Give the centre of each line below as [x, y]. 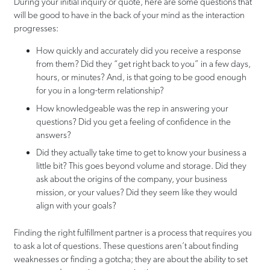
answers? [54, 135]
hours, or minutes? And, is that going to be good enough [141, 77]
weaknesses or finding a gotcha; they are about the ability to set [130, 259]
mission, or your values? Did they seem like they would [137, 193]
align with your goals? [76, 206]
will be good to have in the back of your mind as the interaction [129, 15]
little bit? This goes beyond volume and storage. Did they [141, 166]
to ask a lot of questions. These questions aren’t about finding [126, 246]
